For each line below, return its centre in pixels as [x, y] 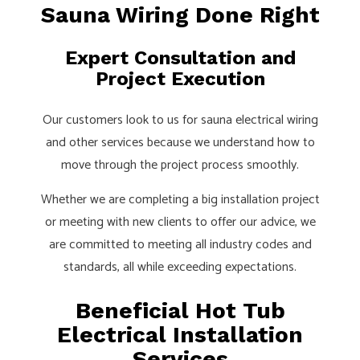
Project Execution [180, 78]
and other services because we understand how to [180, 142]
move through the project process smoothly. [180, 165]
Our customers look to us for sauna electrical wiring [180, 120]
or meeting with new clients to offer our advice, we [180, 222]
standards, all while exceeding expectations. [180, 267]
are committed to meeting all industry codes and [180, 244]
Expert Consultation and [180, 57]
